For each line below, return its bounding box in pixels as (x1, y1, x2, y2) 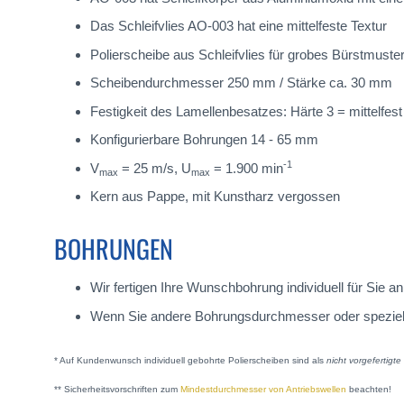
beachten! (346, 383, 391, 394)
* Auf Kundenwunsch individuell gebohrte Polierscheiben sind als (54, 355, 326, 365)
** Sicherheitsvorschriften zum (54, 383, 180, 394)
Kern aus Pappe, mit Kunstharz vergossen (90, 188, 340, 205)
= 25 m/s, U (118, 160, 191, 176)
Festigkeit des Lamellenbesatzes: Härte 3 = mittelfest (90, 103, 402, 119)
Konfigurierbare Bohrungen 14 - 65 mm (90, 132, 318, 148)
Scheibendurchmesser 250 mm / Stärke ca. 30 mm (90, 75, 392, 91)
